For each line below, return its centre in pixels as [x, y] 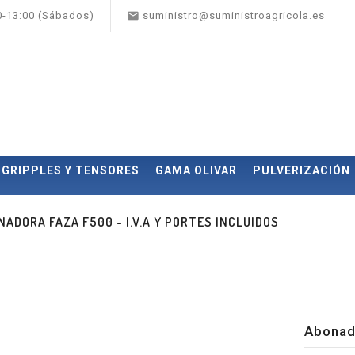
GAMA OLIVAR [196, 170]
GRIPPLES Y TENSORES [71, 170]
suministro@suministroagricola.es [234, 15]
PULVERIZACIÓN [302, 170]
